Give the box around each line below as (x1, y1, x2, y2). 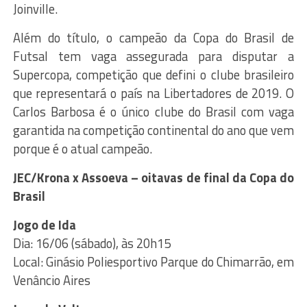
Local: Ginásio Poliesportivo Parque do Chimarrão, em (12, 251, 295, 271)
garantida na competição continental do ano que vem (12, 120, 295, 140)
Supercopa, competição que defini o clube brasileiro (12, 64, 295, 84)
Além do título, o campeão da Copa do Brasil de (12, 27, 295, 47)
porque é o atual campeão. (12, 138, 152, 158)
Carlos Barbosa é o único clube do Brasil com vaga (12, 101, 295, 121)
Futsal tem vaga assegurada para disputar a (12, 46, 295, 66)
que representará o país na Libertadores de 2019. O (12, 83, 295, 103)
